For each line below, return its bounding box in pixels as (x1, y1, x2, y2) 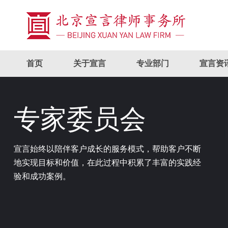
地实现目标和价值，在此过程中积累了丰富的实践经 (13, 158, 201, 167)
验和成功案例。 (13, 172, 71, 181)
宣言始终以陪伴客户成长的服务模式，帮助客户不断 (13, 145, 201, 153)
